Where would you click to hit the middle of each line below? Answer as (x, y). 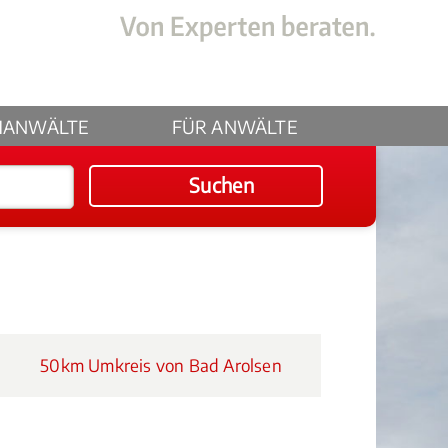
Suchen (221, 184)
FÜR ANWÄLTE (234, 126)
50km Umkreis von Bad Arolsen (159, 365)
